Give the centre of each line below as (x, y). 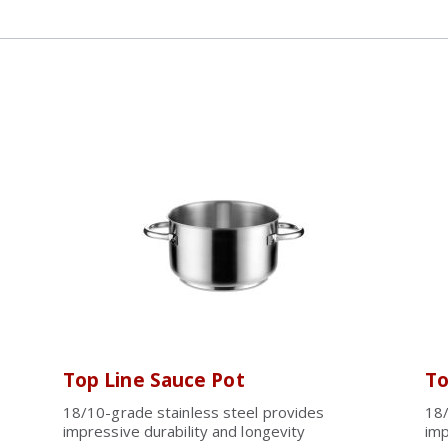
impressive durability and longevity (184, 431)
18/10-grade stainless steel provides (193, 412)
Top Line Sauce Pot (153, 380)
